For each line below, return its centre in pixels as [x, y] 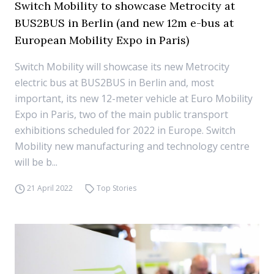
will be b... [36, 162]
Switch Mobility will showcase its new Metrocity [122, 67]
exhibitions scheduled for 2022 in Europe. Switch [125, 130]
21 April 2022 [50, 188]
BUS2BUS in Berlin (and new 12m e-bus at [124, 23]
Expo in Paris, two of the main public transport [121, 114]
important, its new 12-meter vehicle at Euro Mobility [134, 98]
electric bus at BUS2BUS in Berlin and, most [114, 83]
